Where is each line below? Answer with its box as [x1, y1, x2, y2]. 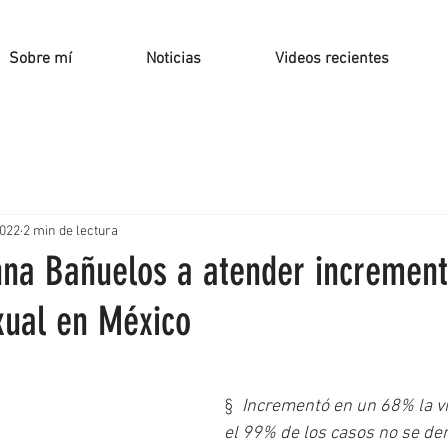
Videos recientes [275, 49, 389, 69]
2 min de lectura [23, 222, 118, 240]
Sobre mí [9, 49, 72, 69]
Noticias [146, 49, 201, 69]
